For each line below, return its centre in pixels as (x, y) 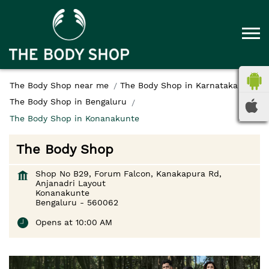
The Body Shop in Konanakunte (74, 118)
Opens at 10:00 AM (74, 222)
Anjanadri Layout (71, 183)
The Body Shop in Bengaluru (68, 102)
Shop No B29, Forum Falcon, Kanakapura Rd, (128, 173)
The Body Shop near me (59, 85)
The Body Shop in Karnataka (179, 85)
